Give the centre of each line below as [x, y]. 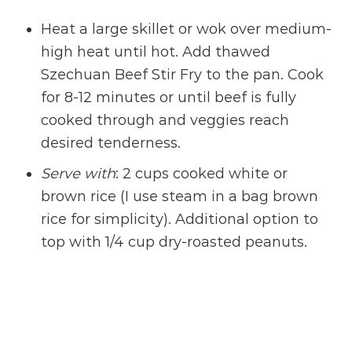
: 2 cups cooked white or [202, 174]
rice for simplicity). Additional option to [180, 220]
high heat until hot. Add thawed [156, 52]
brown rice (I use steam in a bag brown [180, 197]
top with [73, 242]
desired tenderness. [111, 143]
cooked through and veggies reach [165, 121]
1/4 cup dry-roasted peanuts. [207, 242]
